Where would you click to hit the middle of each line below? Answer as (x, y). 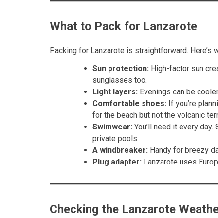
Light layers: (115, 91)
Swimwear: (112, 127)
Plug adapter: (117, 162)
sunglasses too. (120, 80)
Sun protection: (121, 68)
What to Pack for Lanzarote (123, 27)
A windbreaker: (120, 150)
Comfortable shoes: (129, 103)
